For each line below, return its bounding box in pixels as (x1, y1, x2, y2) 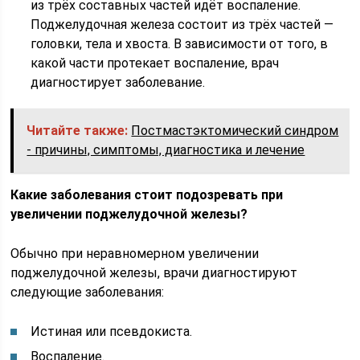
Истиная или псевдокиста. (31, 324, 193, 339)
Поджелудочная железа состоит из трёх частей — (31, 17, 334, 32)
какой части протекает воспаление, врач (31, 55, 280, 71)
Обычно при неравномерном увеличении (10, 246, 260, 261)
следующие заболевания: (10, 284, 165, 300)
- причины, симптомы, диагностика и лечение (27, 142, 305, 157)
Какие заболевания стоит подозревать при (10, 187, 284, 202)
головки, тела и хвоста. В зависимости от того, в (31, 36, 329, 51)
